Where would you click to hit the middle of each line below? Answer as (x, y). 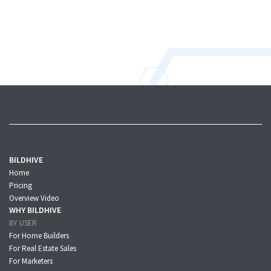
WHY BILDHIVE (35, 210)
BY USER (23, 223)
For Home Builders (39, 236)
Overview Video (34, 198)
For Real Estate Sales (43, 249)
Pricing (21, 186)
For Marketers (31, 261)
